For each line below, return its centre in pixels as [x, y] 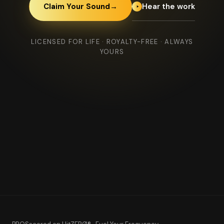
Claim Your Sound [77, 6]
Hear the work [168, 6]
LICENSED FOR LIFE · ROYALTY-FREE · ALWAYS [112, 42]
